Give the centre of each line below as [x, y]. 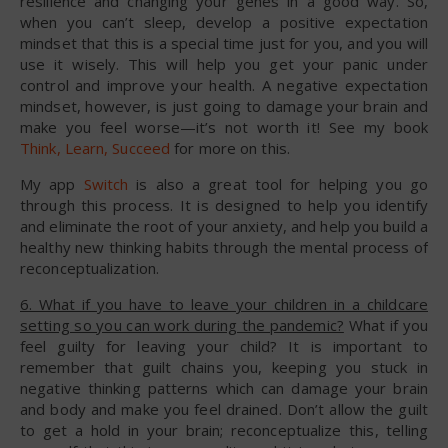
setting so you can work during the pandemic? [182, 324]
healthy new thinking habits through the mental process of [224, 246]
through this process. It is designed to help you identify [224, 204]
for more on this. [230, 147]
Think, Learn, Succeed [95, 147]
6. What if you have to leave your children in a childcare [224, 303]
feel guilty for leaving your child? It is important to [224, 345]
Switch [106, 183]
